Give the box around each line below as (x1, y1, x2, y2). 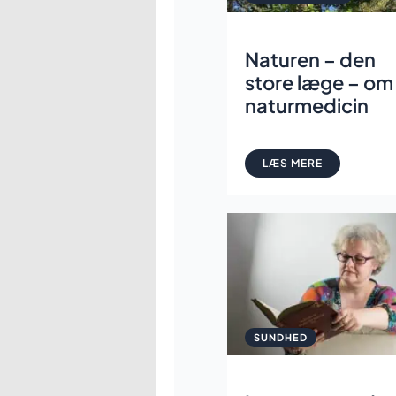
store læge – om (245, 69, 393, 95)
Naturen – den (245, 46, 376, 72)
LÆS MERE (263, 156, 323, 170)
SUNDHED (254, 331, 308, 344)
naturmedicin (245, 92, 369, 118)
